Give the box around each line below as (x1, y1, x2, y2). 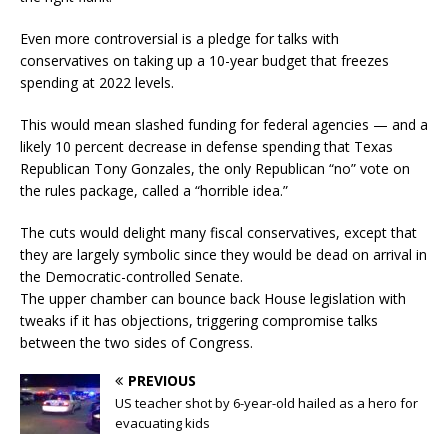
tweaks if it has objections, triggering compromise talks (20, 311, 378, 331)
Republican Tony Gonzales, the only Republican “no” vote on (20, 159, 410, 179)
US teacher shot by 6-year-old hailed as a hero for (115, 394, 418, 413)
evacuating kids (115, 414, 210, 433)
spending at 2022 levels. (20, 73, 174, 93)
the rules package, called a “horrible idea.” (20, 181, 288, 201)
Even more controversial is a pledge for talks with (20, 29, 339, 49)
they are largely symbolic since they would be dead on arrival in (20, 245, 427, 265)
